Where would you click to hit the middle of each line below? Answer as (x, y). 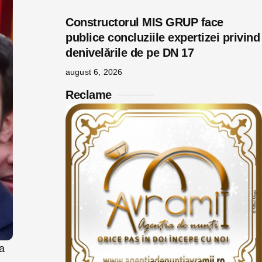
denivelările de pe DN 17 (130, 53)
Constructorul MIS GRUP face (144, 22)
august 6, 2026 (94, 72)
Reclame (89, 95)
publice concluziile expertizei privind (163, 37)
